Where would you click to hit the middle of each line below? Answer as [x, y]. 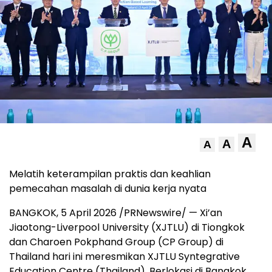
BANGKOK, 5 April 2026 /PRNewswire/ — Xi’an [116, 213]
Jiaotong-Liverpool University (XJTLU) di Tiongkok [127, 228]
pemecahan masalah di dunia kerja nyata [108, 189]
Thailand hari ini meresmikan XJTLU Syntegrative [124, 257]
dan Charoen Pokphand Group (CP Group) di [116, 242]
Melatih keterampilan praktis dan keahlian [110, 174]
